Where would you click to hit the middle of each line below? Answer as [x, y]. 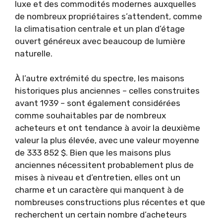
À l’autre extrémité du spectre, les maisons [100, 78]
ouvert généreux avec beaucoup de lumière [100, 41]
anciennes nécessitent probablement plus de [104, 165]
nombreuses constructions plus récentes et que [110, 202]
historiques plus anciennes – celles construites [107, 91]
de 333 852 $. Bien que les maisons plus [93, 153]
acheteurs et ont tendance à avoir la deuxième [108, 128]
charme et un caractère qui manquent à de [99, 190]
